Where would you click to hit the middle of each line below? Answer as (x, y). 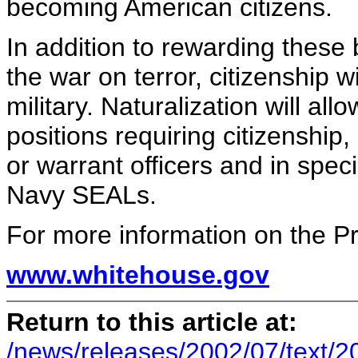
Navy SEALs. (82, 195)
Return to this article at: (152, 322)
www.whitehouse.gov (138, 275)
